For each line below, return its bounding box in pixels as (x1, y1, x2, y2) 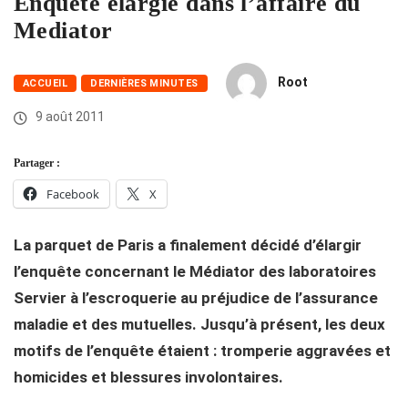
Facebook (46, 186, 99, 203)
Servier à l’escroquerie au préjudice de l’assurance (14, 289, 378, 308)
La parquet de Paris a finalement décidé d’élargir (14, 236, 362, 255)
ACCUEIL (23, 77, 68, 90)
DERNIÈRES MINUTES (90, 77, 199, 90)
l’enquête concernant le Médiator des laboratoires (14, 262, 376, 281)
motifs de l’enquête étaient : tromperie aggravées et (14, 342, 391, 361)
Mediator (14, 17, 113, 45)
